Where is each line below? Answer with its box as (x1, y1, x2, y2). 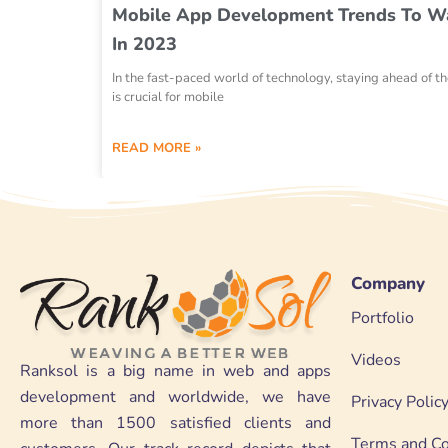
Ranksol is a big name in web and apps (20, 359, 331, 382)
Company (351, 272, 425, 295)
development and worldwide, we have (20, 385, 331, 408)
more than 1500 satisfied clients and (20, 411, 331, 434)
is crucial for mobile (112, 87, 224, 106)
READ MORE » (112, 138, 201, 157)
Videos (351, 349, 401, 371)
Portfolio (351, 307, 414, 329)
